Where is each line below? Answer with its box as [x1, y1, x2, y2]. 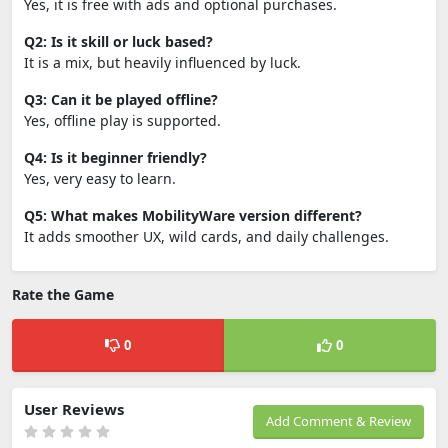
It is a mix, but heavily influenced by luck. [24, 53, 301, 72]
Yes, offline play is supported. [24, 111, 221, 130]
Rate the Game [12, 285, 114, 304]
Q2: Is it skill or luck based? [24, 32, 213, 51]
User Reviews [24, 399, 124, 419]
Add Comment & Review [266, 412, 411, 430]
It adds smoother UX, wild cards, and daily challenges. [24, 227, 389, 246]
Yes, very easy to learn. [24, 169, 176, 188]
